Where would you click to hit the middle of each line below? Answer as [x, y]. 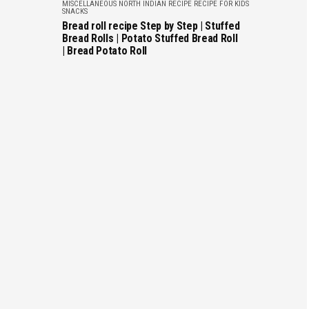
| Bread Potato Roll [104, 51]
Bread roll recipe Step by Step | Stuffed [151, 26]
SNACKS [75, 11]
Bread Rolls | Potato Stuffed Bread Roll [150, 38]
